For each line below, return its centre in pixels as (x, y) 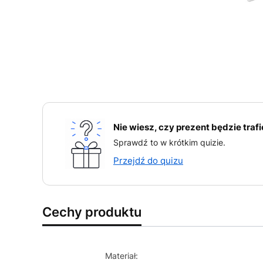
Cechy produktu (92, 212)
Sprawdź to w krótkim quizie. (169, 142)
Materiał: (121, 256)
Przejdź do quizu (148, 160)
